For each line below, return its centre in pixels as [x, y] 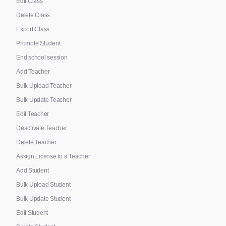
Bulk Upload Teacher [44, 86]
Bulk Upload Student [43, 184]
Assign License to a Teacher [53, 156]
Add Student [33, 170]
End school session [42, 57]
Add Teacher [33, 71]
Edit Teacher [33, 114]
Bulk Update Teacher [44, 100]
